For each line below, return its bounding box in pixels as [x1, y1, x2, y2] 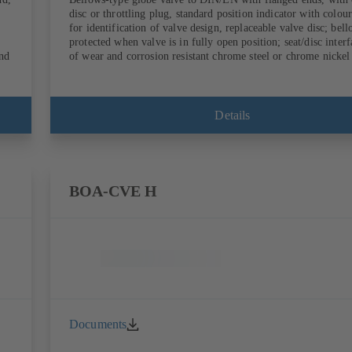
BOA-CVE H [69, 183, 157, 200]
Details [214, 108, 251, 122]
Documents [69, 317, 127, 332]
